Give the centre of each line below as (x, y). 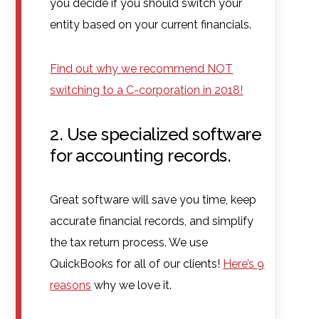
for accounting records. (141, 155)
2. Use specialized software (156, 134)
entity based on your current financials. (151, 24)
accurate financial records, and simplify (152, 221)
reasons (71, 285)
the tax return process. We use (129, 242)
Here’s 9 (244, 263)
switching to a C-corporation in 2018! (147, 90)
